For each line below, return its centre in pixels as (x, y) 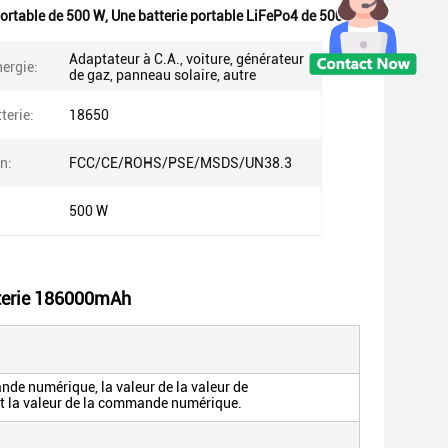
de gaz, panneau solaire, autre (162, 75)
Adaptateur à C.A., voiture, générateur (186, 59)
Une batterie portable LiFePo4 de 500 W (234, 16)
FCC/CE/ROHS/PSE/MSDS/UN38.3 (180, 163)
